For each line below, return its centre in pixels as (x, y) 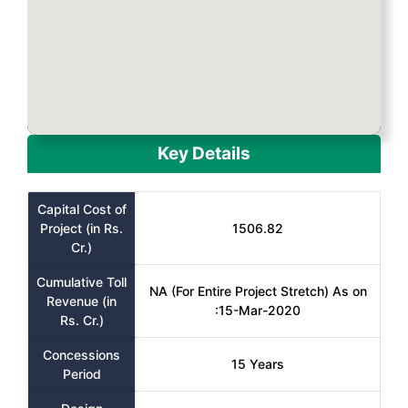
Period (82, 374)
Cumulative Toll (82, 282)
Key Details (204, 153)
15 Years (258, 364)
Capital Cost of (82, 209)
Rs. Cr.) (82, 320)
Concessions (82, 355)
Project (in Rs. (82, 228)
